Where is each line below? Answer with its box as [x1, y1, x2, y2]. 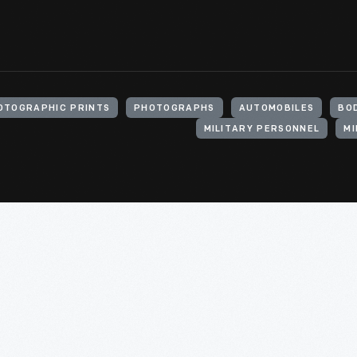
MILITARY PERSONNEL [203, 125, 320, 134]
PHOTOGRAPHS [134, 104, 215, 113]
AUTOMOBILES [238, 104, 315, 113]
